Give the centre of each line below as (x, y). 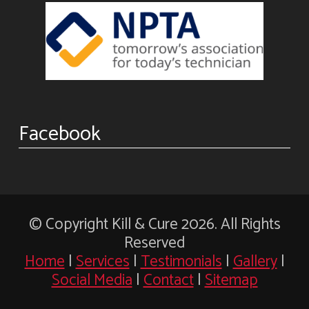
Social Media (92, 280)
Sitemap (231, 280)
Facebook (59, 134)
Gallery (255, 261)
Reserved (154, 243)
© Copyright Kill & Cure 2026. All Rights (154, 224)
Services (102, 261)
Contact (168, 280)
